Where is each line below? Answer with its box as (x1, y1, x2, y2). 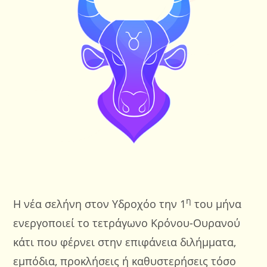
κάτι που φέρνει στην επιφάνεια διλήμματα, (13, 235, 237, 249)
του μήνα (191, 197, 242, 211)
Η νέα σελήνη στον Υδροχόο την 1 (13, 197, 187, 211)
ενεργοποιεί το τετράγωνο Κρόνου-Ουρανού (13, 216, 241, 230)
